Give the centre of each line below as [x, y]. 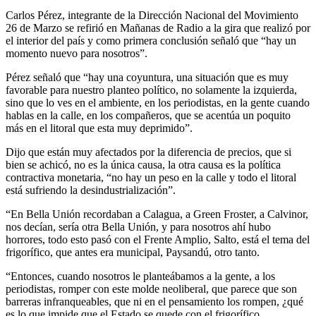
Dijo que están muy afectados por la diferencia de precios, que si [148, 152]
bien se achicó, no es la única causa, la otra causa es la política [143, 164]
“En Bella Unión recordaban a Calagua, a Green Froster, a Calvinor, [157, 214]
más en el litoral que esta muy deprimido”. [99, 128]
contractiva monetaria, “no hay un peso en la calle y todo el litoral [151, 177]
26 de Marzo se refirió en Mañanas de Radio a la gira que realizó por [158, 28]
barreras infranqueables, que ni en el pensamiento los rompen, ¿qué [154, 301]
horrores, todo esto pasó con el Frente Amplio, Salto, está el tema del [158, 239]
